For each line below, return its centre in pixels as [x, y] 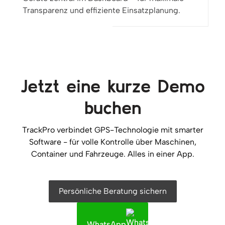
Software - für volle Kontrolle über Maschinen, [113, 142]
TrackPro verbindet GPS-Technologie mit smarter [113, 130]
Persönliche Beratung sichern [113, 191]
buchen [113, 107]
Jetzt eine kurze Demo [113, 86]
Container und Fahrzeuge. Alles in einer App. [113, 154]
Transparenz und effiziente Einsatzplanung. [101, 11]
